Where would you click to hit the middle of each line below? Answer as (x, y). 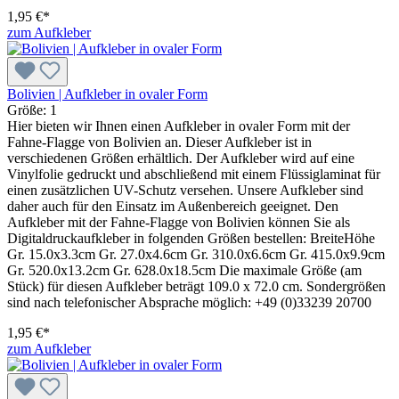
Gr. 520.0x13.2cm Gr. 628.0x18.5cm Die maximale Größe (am (184, 270)
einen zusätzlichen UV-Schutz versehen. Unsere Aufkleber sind (185, 190)
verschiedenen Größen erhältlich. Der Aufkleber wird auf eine (181, 158)
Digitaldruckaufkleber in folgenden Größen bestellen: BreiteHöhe (191, 238)
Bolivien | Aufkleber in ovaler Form (107, 94)
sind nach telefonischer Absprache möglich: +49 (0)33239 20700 (189, 302)
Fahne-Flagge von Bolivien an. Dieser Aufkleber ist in (159, 142)
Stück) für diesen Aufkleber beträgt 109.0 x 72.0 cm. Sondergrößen (196, 286)
